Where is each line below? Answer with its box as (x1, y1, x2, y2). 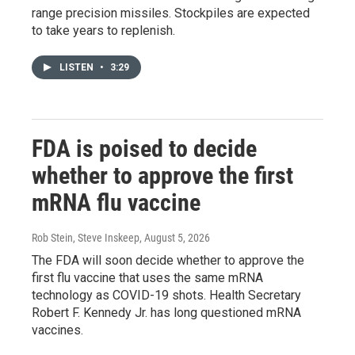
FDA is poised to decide (32, 135, 257, 162)
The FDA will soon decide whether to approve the (32, 253, 304, 268)
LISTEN (59, 62, 96, 73)
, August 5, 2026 (139, 231, 210, 244)
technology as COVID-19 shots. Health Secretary (32, 288, 301, 303)
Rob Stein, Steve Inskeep (32, 231, 139, 244)
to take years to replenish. (32, 23, 175, 38)
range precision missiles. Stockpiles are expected (32, 6, 310, 21)
